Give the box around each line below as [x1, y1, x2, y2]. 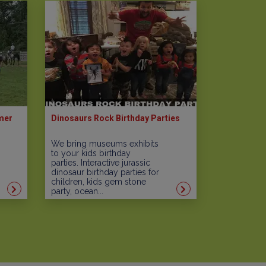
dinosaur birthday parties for [51, 167, 159, 177]
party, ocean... [51, 186, 103, 196]
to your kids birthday [51, 148, 131, 158]
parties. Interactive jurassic [51, 157, 150, 167]
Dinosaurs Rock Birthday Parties [51, 113, 180, 123]
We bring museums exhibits [51, 138, 159, 148]
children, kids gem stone [51, 176, 146, 186]
